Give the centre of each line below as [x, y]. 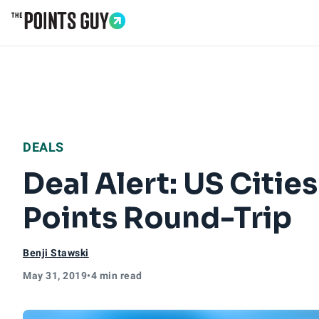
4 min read [116, 276]
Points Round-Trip [157, 218]
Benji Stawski [56, 253]
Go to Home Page [58, 37]
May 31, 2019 [55, 276]
